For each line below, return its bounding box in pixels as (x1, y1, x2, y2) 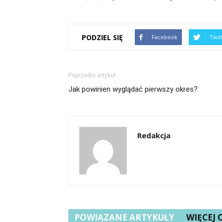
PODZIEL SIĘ (82, 32, 123, 42)
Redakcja (137, 130, 170, 140)
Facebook (152, 33, 177, 41)
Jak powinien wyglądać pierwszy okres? (68, 85, 198, 94)
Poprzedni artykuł (68, 72, 115, 79)
